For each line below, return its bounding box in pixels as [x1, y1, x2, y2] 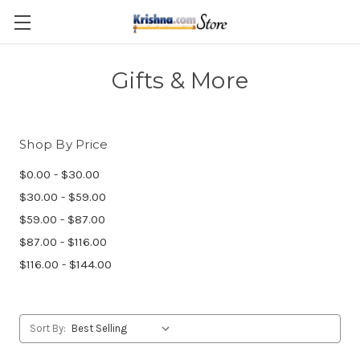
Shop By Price [19, 137, 108, 152]
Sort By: [30, 322, 66, 334]
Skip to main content [119, 23, 241, 39]
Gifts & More [112, 67, 248, 94]
